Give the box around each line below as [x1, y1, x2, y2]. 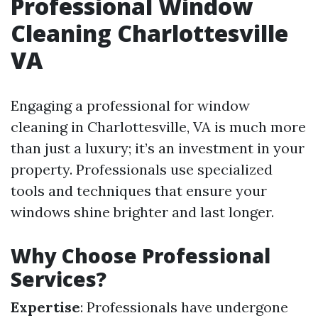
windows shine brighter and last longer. [11, 203, 274, 221]
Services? [11, 265, 106, 292]
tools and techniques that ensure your [11, 182, 267, 199]
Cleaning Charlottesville [11, 18, 288, 48]
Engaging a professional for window [11, 97, 250, 114]
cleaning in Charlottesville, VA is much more [11, 118, 306, 136]
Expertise [11, 298, 80, 316]
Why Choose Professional [11, 242, 270, 269]
